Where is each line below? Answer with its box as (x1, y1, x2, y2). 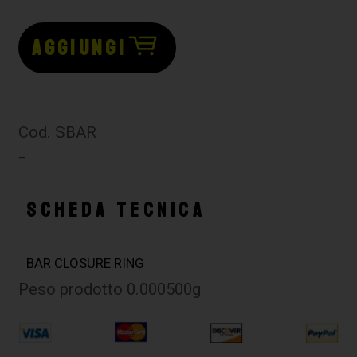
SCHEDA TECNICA (26, 198, 206, 224)
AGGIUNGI (32, 34, 127, 62)
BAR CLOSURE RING (26, 255, 145, 272)
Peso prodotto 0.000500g (18, 280, 202, 300)
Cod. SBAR (18, 123, 97, 143)
